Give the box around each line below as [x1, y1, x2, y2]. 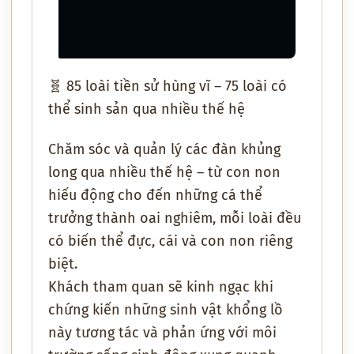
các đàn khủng [186, 140, 281, 158]
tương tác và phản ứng [76, 323, 224, 341]
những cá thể [175, 186, 262, 204]
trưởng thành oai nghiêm [48, 209, 213, 227]
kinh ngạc [186, 277, 250, 296]
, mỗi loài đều [213, 209, 301, 227]
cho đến [114, 186, 175, 204]
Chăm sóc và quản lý [48, 140, 186, 158]
